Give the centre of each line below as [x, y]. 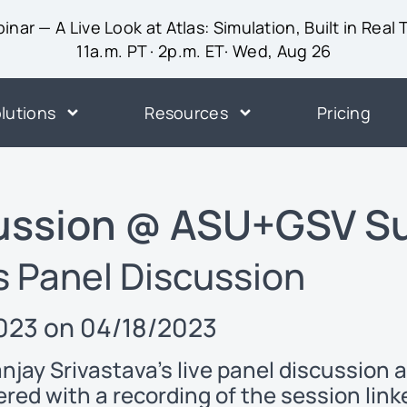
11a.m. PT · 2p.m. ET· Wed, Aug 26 [204, 51]
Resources [186, 113]
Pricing [344, 113]
